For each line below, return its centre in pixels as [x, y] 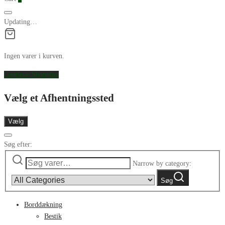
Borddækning [43, 204]
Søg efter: [18, 144]
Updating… [21, 22]
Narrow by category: [162, 163]
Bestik [53, 216]
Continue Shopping [31, 75]
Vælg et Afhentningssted [59, 98]
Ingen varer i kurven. [34, 56]
